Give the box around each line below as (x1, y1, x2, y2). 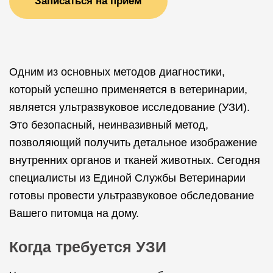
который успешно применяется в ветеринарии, (9, 83, 247, 96)
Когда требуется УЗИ (9, 238, 166, 255)
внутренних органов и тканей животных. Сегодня (9, 154, 260, 166)
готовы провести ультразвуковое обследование (9, 190, 254, 202)
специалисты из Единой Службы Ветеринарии (9, 172, 246, 184)
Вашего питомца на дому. (9, 207, 139, 219)
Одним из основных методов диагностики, (9, 66, 225, 78)
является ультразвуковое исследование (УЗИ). (9, 101, 250, 113)
